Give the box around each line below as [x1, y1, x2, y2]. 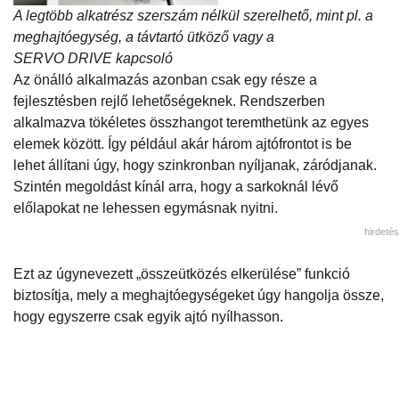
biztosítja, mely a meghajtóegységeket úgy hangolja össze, [13, 287, 384, 303]
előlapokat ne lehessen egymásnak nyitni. [13, 199, 278, 216]
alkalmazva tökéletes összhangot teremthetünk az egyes [13, 114, 369, 130]
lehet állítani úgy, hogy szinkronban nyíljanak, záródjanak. [13, 157, 377, 173]
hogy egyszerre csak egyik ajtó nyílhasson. [13, 308, 283, 324]
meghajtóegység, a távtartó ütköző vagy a [13, 28, 274, 45]
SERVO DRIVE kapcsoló [13, 50, 173, 66]
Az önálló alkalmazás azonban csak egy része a [13, 71, 317, 87]
